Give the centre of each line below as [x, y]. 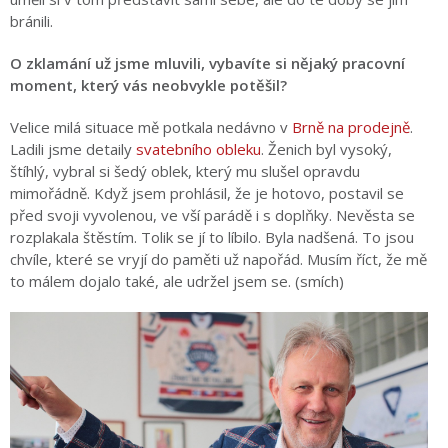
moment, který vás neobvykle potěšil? [150, 85]
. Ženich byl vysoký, [326, 149]
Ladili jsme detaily [73, 149]
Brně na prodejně [351, 127]
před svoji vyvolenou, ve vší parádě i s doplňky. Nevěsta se [212, 215]
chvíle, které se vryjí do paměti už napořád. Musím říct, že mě [218, 259]
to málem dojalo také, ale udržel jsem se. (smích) [179, 281]
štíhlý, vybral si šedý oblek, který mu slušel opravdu [185, 171]
